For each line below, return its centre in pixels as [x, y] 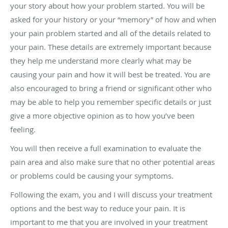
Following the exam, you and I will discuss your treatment [111, 194]
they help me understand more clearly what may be [101, 60]
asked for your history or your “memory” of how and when [113, 19]
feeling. [23, 129]
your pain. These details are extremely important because [111, 47]
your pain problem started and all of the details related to [110, 33]
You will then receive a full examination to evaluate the [106, 148]
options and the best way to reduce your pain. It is [98, 208]
